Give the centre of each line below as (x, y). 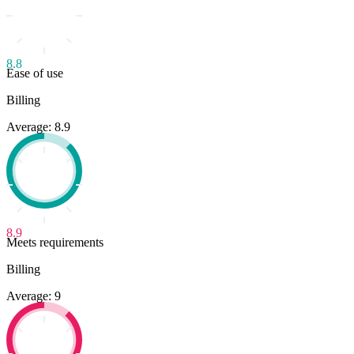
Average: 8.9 (38, 126)
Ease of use (35, 73)
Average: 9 (34, 296)
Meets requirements (55, 242)
